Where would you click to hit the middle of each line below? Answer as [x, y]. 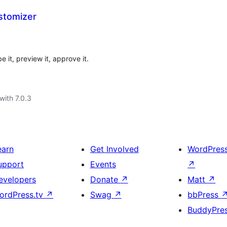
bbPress [204, 195]
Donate [105, 179]
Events [103, 164]
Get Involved [114, 149]
